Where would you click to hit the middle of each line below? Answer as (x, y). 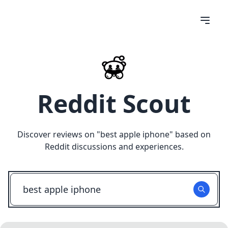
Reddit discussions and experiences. (114, 147)
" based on (190, 134)
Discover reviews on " (59, 134)
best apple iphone (135, 134)
